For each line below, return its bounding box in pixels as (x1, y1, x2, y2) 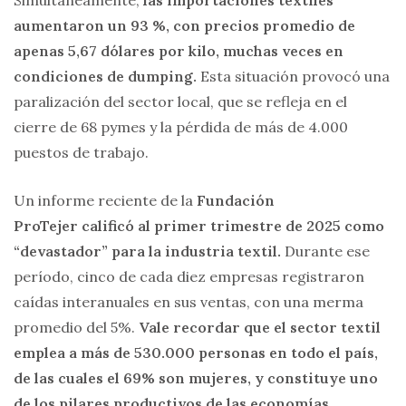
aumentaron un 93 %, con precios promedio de (14, 15, 355, 34)
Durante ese (281, 241, 370, 260)
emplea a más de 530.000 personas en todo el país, (14, 343, 378, 362)
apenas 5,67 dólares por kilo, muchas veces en (14, 41, 343, 60)
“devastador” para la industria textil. (14, 241, 281, 260)
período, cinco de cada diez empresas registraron (14, 266, 364, 285)
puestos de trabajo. (14, 142, 149, 161)
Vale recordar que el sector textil (139, 317, 381, 336)
